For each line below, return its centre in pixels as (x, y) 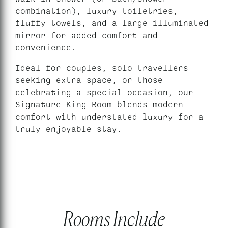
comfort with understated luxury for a (109, 116)
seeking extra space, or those (89, 80)
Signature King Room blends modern (99, 104)
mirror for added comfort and (87, 35)
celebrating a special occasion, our (104, 92)
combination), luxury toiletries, (97, 10)
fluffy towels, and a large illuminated (112, 23)
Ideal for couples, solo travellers (102, 67)
